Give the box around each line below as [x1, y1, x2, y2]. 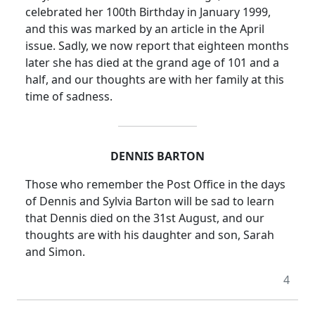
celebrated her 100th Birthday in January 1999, [25, 4, 271, 20]
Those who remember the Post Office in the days [25, 176, 285, 193]
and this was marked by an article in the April [25, 21, 264, 37]
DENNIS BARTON [110, 148, 205, 165]
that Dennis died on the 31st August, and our [25, 210, 264, 226]
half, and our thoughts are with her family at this [25, 72, 284, 88]
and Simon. [25, 244, 85, 260]
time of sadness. [25, 89, 112, 105]
